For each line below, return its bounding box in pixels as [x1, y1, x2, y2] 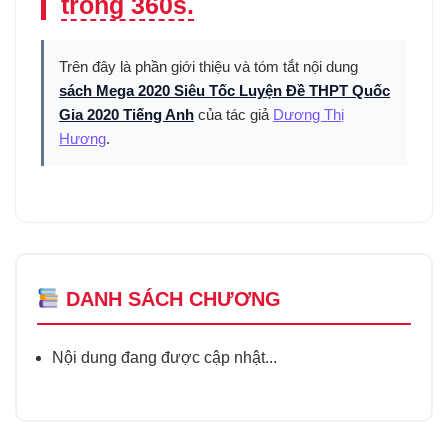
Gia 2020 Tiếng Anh [59, 106, 194, 124]
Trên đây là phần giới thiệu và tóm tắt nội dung [59, 58, 358, 76]
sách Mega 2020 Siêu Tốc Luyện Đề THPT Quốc [59, 82, 390, 100]
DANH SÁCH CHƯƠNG [59, 288, 281, 311]
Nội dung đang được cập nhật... [52, 349, 277, 367]
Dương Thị [273, 106, 344, 124]
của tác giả [194, 106, 273, 124]
